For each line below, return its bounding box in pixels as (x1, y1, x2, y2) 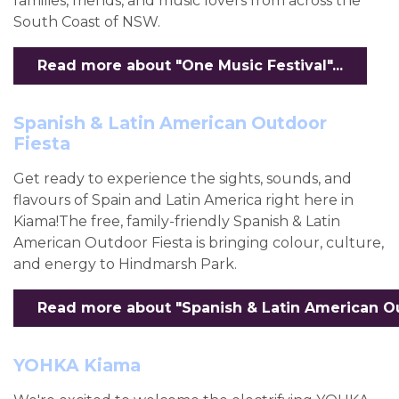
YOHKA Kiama (13, 354, 141, 376)
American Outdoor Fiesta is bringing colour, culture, (13, 233, 384, 251)
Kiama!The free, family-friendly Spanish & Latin (13, 212, 340, 230)
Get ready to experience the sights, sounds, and (13, 169, 352, 187)
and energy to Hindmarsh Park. (13, 255, 237, 273)
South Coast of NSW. (13, 12, 160, 30)
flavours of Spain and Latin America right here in (13, 191, 354, 208)
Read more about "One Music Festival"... (37, 56, 343, 74)
